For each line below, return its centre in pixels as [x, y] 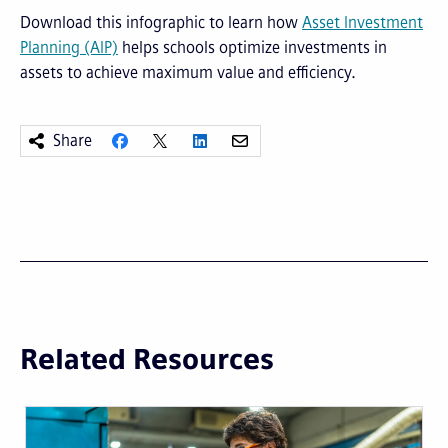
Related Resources [147, 360]
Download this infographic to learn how [161, 23]
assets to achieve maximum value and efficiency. [190, 73]
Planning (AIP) [69, 48]
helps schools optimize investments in [252, 48]
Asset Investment [362, 23]
